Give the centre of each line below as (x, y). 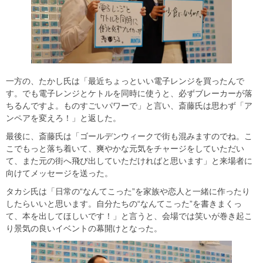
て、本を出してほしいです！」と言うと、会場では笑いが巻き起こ (129, 216)
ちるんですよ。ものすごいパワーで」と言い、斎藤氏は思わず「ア (129, 105)
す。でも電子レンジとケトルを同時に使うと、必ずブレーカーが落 (129, 93)
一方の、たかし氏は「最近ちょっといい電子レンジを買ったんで (125, 81)
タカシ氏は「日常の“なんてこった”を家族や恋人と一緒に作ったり (128, 191)
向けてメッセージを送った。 (59, 173)
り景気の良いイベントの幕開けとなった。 (84, 228)
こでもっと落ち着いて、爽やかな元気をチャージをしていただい (125, 148)
